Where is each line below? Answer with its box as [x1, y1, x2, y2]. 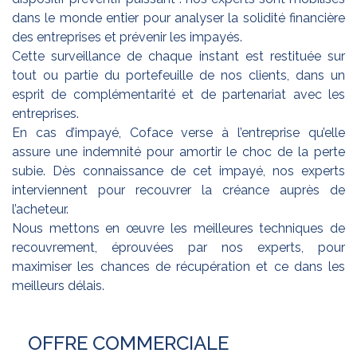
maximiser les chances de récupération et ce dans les [12, 259, 345, 275]
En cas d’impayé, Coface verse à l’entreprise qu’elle [12, 125, 345, 141]
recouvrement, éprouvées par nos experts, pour [12, 240, 345, 256]
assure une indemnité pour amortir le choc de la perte [12, 144, 345, 160]
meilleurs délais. [12, 278, 104, 294]
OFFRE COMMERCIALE [28, 331, 229, 355]
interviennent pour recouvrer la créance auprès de [12, 182, 345, 198]
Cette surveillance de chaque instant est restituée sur [12, 49, 345, 65]
